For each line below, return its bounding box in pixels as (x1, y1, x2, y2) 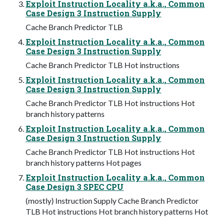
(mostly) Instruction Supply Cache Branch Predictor (26, 195, 199, 205)
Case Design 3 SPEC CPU (26, 181, 124, 192)
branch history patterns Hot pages (26, 157, 142, 167)
